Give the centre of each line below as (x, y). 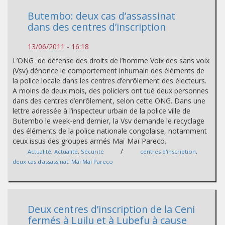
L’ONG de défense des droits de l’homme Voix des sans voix (111, 61)
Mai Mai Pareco (92, 161)
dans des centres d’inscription (97, 27)
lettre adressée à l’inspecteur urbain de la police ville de (101, 111)
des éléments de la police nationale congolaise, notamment (110, 131)
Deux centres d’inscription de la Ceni (111, 209)
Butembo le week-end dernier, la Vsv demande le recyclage (108, 121)
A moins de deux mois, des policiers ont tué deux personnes (110, 91)
